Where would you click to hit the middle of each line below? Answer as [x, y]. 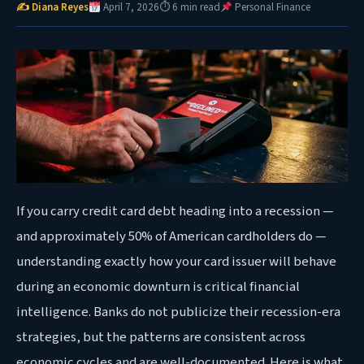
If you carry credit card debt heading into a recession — [175, 211]
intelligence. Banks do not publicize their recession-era [178, 312]
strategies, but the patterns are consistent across [161, 337]
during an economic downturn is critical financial [158, 286]
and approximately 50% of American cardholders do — [171, 236]
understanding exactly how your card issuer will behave [176, 261]
